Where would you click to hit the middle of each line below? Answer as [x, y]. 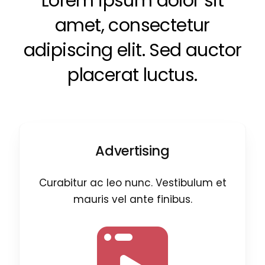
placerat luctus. [132, 75]
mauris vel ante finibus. [132, 200]
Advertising [132, 151]
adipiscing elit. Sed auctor [132, 51]
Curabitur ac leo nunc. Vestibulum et [132, 183]
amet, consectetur [132, 26]
